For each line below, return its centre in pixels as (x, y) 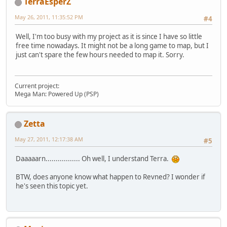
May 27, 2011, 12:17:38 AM (49, 139)
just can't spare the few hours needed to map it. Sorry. (100, 54)
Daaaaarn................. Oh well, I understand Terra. (94, 158)
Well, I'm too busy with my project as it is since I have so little (109, 36)
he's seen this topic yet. (52, 186)
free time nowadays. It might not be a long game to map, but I (112, 45)
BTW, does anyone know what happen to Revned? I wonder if (110, 177)
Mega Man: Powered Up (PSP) (57, 94)
